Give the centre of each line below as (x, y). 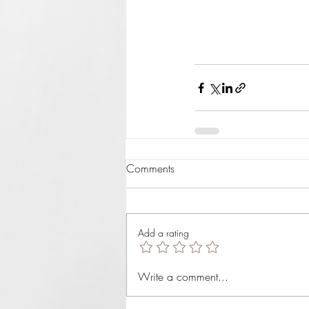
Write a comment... (183, 277)
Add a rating (163, 233)
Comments (150, 169)
